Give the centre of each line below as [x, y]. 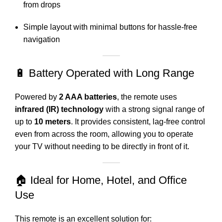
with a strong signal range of [154, 109]
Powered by [37, 97]
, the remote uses [147, 97]
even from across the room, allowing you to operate [104, 134]
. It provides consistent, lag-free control [138, 121]
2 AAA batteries [88, 97]
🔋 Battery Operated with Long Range [105, 73]
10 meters [53, 121]
